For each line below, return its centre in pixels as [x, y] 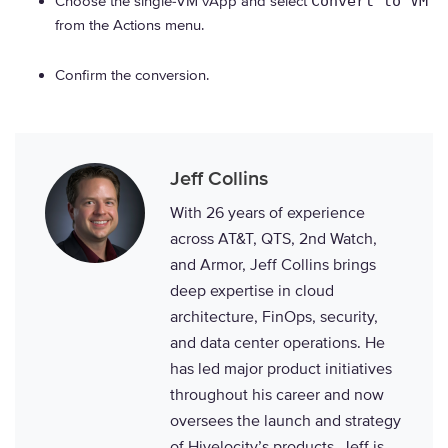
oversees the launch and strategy [285, 421]
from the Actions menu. [129, 24]
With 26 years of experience [267, 213]
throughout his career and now [277, 395]
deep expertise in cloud [252, 291]
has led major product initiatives [281, 369]
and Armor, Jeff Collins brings [273, 265]
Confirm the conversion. [132, 74]
